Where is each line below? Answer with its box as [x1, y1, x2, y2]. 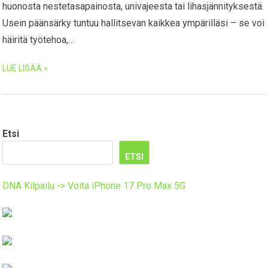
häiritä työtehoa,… [2, 34, 75, 46]
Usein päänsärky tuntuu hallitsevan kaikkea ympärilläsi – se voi [2, 17, 265, 29]
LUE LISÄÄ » [2, 63, 48, 74]
